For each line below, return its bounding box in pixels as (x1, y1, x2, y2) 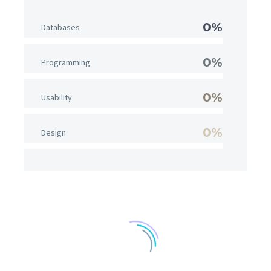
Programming (41, 57, 90, 68)
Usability (41, 92, 72, 103)
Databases (41, 22, 80, 33)
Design (41, 127, 66, 138)
